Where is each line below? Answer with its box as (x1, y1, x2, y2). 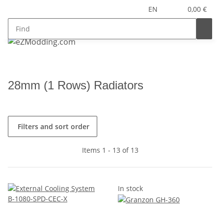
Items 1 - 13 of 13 (82, 145, 138, 155)
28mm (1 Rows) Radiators (8, 79, 143, 92)
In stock (118, 184, 143, 193)
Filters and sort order (18, 122, 89, 131)
